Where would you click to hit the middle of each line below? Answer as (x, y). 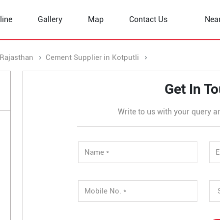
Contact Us (148, 19)
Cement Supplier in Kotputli (92, 57)
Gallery (50, 19)
